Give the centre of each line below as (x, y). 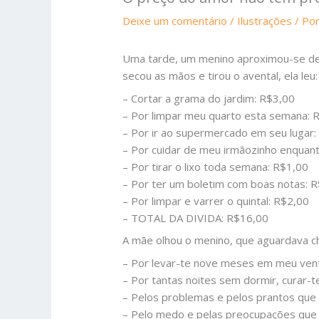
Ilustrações (265, 21)
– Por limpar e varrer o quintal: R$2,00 (216, 200)
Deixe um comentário (175, 21)
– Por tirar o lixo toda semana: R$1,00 (216, 166)
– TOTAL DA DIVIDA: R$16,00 (196, 218)
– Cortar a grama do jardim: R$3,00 (209, 98)
